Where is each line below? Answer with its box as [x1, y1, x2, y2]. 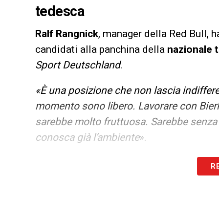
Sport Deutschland [35, 59, 120, 71]
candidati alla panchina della [35, 43, 167, 55]
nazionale [167, 43, 212, 55]
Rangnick [56, 27, 98, 40]
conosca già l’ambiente [35, 131, 139, 143]
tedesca [35, 2, 85, 20]
